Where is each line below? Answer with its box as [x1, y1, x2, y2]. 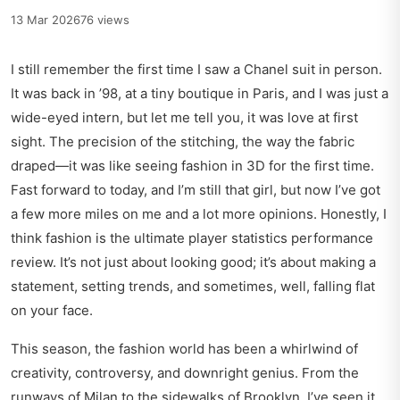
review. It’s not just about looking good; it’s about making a [11, 254, 376, 271]
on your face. [11, 302, 93, 320]
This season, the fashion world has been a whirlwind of [11, 340, 358, 358]
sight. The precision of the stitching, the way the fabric [11, 133, 354, 151]
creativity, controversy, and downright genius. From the [11, 364, 359, 382]
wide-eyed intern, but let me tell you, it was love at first [11, 109, 358, 127]
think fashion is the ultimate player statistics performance [11, 229, 373, 247]
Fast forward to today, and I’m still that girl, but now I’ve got [11, 181, 380, 199]
